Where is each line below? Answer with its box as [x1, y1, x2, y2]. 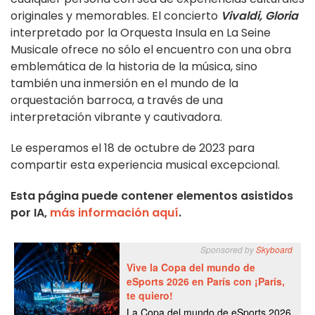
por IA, [11, 205, 50, 221]
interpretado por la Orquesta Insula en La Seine [11, 25, 271, 41]
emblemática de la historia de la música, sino [11, 58, 257, 75]
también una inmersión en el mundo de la [11, 75, 238, 92]
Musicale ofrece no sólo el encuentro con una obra [11, 41, 291, 58]
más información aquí [50, 205, 179, 221]
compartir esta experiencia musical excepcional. [11, 157, 280, 174]
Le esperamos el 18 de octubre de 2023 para [11, 140, 255, 157]
